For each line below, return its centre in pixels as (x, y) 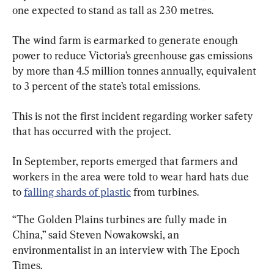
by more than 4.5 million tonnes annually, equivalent (135, 71)
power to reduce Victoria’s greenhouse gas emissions (134, 56)
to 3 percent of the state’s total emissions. (106, 86)
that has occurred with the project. (91, 131)
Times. (27, 265)
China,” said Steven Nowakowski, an (97, 235)
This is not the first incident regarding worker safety (134, 116)
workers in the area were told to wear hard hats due (132, 177)
